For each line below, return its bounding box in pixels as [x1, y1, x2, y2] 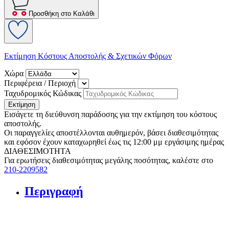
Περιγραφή [25, 185, 83, 198]
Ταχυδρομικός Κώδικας [4, 89, 81, 98]
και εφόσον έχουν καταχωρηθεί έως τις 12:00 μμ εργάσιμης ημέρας [4, 138, 224, 147]
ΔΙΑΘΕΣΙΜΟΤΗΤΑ [4, 147, 71, 156]
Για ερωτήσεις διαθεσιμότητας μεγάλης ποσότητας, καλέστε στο [4, 156, 213, 165]
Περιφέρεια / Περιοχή [4, 79, 76, 88]
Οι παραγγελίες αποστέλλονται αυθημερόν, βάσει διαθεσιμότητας [4, 128, 218, 138]
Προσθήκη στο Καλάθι [28, 10, 95, 18]
